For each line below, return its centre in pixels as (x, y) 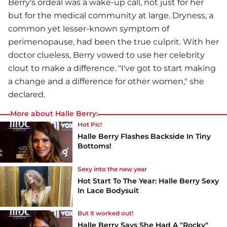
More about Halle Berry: (54, 113)
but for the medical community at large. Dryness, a (111, 15)
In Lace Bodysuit (108, 190)
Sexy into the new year (112, 169)
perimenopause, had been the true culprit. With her (113, 42)
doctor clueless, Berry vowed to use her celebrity (106, 55)
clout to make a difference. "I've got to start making (112, 68)
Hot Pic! (90, 124)
